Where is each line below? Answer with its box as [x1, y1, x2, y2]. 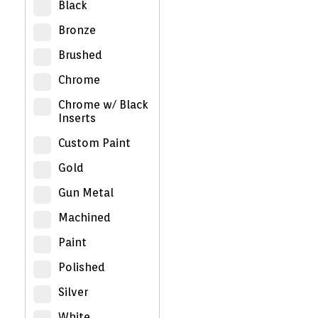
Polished [58, 261, 105, 274]
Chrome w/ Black [58, 98, 148, 111]
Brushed [58, 48, 102, 62]
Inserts [58, 111, 96, 125]
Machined [58, 211, 111, 224]
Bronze [58, 23, 96, 37]
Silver [58, 285, 88, 299]
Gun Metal [58, 186, 114, 199]
